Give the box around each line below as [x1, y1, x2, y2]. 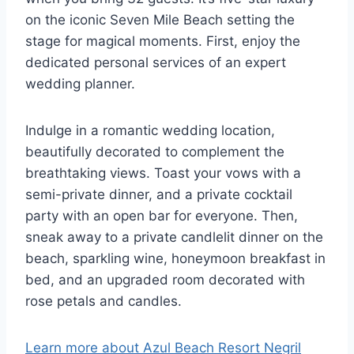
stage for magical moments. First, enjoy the [25, 33, 300, 50]
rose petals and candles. [25, 293, 182, 310]
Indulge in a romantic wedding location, [25, 122, 275, 139]
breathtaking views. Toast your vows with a [25, 165, 301, 182]
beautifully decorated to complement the [25, 144, 284, 160]
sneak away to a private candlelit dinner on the [25, 229, 323, 246]
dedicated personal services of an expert [25, 55, 286, 71]
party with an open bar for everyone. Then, [25, 208, 298, 224]
